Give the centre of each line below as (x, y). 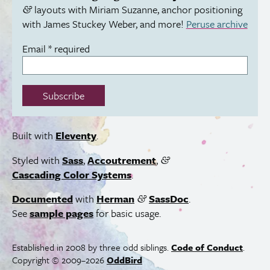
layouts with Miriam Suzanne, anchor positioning (137, 10)
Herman (115, 199)
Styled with (37, 160)
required (72, 49)
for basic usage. (127, 213)
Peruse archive (217, 24)
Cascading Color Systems (72, 174)
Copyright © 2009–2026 (59, 259)
